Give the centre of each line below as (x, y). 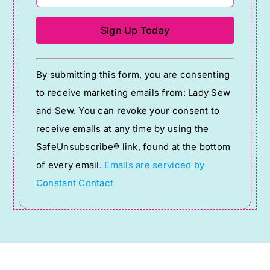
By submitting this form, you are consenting (133, 75)
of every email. (70, 165)
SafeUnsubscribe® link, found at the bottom (133, 147)
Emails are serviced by (155, 165)
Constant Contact (75, 184)
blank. (51, 188)
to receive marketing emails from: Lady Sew (133, 93)
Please (52, 116)
